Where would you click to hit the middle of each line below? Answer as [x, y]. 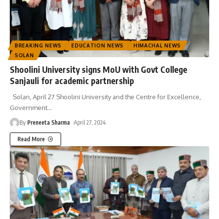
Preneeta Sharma [49, 122]
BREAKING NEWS [38, 45]
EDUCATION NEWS [98, 45]
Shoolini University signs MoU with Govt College [99, 69]
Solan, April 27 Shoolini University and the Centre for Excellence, [105, 97]
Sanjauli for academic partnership [73, 80]
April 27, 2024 [90, 122]
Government [29, 107]
